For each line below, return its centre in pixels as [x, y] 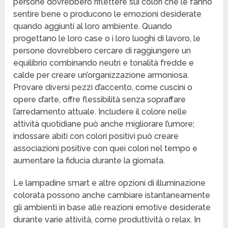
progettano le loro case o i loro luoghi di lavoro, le [107, 39]
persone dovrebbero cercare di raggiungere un [102, 51]
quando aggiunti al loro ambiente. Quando [93, 26]
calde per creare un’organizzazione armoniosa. [101, 75]
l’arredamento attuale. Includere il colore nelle [100, 112]
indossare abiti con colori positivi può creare [96, 136]
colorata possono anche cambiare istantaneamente [112, 195]
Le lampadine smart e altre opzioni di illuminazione [110, 183]
